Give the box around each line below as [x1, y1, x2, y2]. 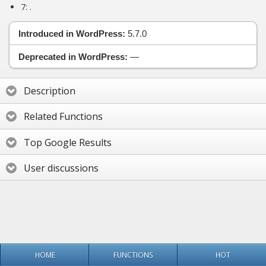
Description [24, 84, 75, 98]
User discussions [24, 161, 99, 175]
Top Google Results [24, 135, 112, 149]
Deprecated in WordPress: [18, 51, 128, 62]
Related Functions [24, 110, 103, 123]
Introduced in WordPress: [18, 28, 125, 39]
